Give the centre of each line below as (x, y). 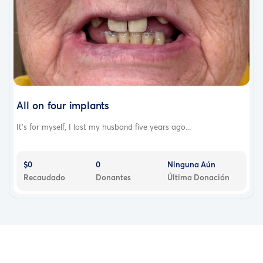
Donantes (113, 177)
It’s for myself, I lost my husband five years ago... (104, 127)
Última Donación (199, 177)
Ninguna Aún (192, 164)
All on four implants (63, 105)
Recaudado (44, 177)
